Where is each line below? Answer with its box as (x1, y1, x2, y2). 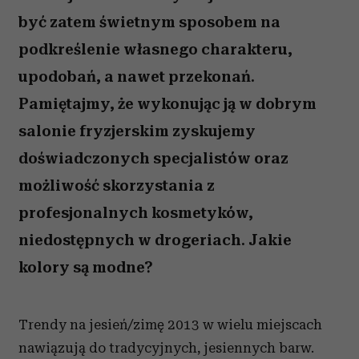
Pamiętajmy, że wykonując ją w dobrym (18, 95, 317, 113)
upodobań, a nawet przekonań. (18, 67, 255, 86)
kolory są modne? (18, 258, 153, 276)
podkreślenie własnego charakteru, (18, 40, 292, 58)
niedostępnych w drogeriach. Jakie (18, 231, 292, 249)
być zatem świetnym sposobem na (18, 13, 280, 31)
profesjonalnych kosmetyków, (18, 204, 253, 222)
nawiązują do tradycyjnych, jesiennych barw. (18, 340, 314, 356)
